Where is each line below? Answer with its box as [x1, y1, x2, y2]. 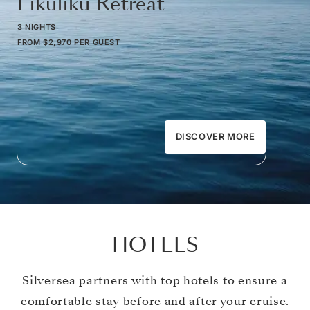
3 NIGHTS [17, 21, 56, 32]
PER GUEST [74, 37, 120, 47]
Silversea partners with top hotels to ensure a [22, 272, 288, 289]
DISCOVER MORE [175, 131, 255, 143]
